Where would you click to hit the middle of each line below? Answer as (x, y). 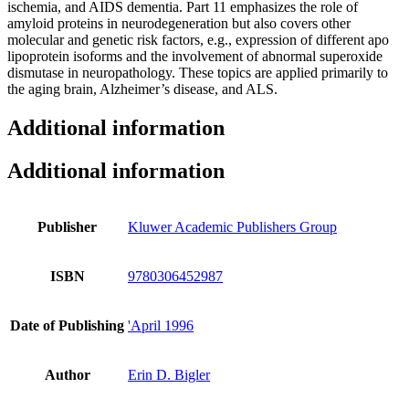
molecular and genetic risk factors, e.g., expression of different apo (198, 40)
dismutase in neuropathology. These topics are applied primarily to (198, 73)
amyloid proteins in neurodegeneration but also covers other (179, 24)
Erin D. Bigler (169, 374)
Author (67, 374)
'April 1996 (161, 325)
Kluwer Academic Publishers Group (232, 226)
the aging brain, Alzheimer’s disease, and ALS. (142, 89)
